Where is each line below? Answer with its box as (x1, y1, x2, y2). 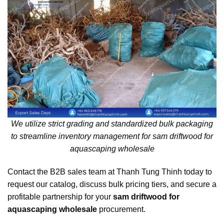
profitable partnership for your (7, 192, 113, 201)
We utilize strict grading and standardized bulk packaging (11, 119, 213, 128)
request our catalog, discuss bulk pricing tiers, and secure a (7, 179, 216, 188)
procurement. (97, 204, 147, 213)
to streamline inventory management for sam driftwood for (11, 132, 213, 141)
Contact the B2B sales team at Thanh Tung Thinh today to (7, 167, 212, 176)
